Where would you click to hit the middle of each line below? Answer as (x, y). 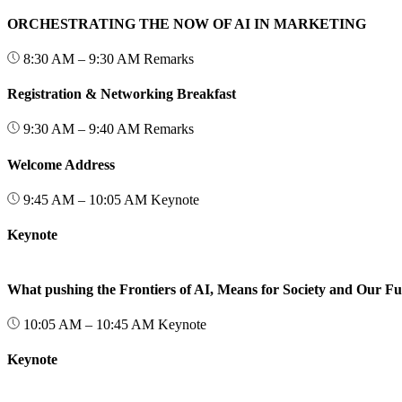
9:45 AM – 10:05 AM (85, 199)
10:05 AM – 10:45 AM (89, 324)
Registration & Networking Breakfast (122, 94)
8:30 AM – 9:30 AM (82, 58)
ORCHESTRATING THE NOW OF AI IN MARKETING (187, 23)
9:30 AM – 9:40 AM (82, 129)
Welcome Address (61, 164)
